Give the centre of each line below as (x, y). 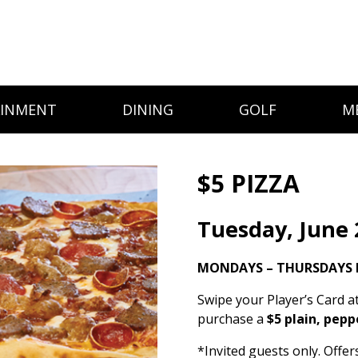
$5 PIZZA (249, 183)
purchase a (232, 319)
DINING (148, 109)
